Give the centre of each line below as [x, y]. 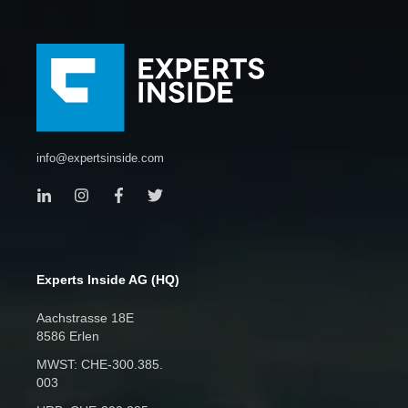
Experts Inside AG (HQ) [108, 279]
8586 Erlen [68, 336]
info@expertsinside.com [100, 158]
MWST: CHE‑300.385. [100, 364]
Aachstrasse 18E [85, 317]
